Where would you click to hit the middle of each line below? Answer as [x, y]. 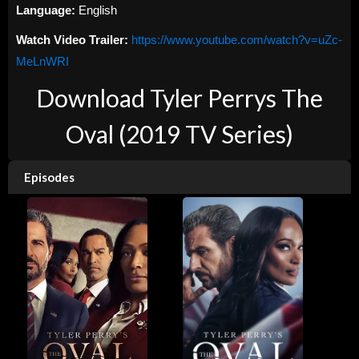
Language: [47, 10]
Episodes [49, 177]
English [98, 10]
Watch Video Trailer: [72, 39]
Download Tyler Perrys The [179, 97]
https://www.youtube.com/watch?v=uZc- [237, 39]
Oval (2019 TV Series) [179, 133]
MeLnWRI [42, 61]
